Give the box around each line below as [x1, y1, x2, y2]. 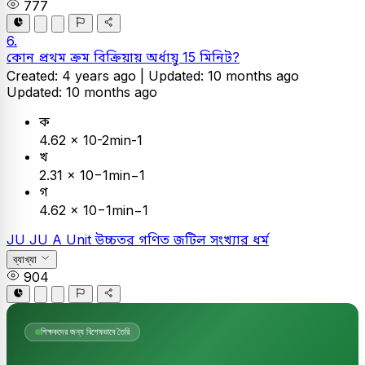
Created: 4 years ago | [7, 67, 148, 84]
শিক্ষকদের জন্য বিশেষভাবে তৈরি [41, 327, 130, 337]
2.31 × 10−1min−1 [39, 166, 145, 183]
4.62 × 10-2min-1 [39, 131, 143, 148]
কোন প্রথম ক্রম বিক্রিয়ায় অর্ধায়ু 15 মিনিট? [7, 48, 240, 65]
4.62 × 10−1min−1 [39, 201, 148, 218]
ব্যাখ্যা [13, 253, 37, 266]
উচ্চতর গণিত [95, 231, 174, 248]
